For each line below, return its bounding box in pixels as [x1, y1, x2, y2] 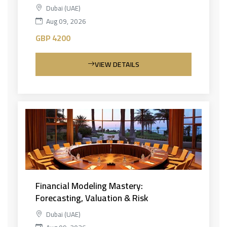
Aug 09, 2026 [45, 14, 86, 28]
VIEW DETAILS [95, 57, 140, 71]
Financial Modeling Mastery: [35, 177, 143, 194]
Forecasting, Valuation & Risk [35, 189, 148, 206]
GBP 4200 [35, 30, 70, 46]
